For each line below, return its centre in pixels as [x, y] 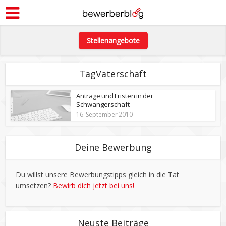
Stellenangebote [113, 41]
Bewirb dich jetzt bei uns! [94, 185]
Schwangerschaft [103, 104]
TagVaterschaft [113, 74]
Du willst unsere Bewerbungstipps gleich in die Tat [98, 174]
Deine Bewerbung [113, 147]
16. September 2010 [105, 114]
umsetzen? [35, 185]
